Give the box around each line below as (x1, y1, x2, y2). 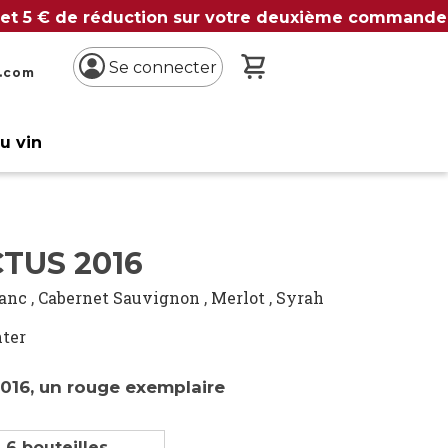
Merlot (211, 287, 266, 308)
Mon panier (266, 55, 358, 74)
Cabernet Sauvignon (38, 287, 201, 308)
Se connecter (108, 57, 217, 77)
